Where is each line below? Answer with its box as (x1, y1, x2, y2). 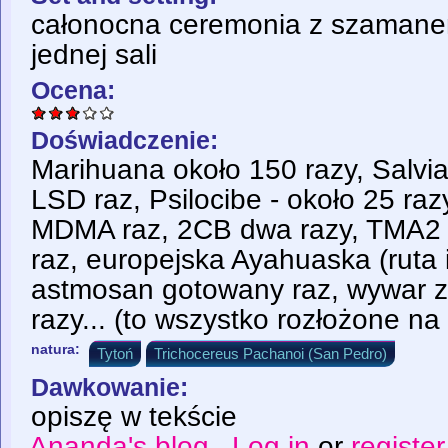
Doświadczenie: (31, 126, 225, 155)
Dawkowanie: (31, 372, 195, 401)
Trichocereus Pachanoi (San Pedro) (154, 345, 387, 363)
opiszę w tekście (31, 400, 237, 432)
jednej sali (31, 39, 157, 71)
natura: (31, 341, 84, 358)
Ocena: (31, 76, 122, 105)
